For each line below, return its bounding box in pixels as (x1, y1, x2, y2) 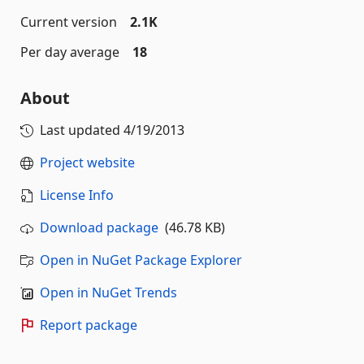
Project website (40, 154, 135, 171)
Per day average (20, 43, 119, 61)
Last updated (40, 121, 123, 139)
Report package (40, 316, 137, 334)
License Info (40, 186, 114, 204)
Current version (20, 13, 117, 31)
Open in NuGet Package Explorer (40, 251, 242, 269)
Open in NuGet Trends (40, 284, 177, 301)
